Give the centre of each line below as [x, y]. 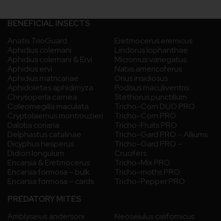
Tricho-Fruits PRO [146, 125]
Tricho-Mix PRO [142, 163]
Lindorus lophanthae [151, 50]
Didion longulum [36, 153]
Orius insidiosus [141, 78]
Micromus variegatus [150, 60]
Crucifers [130, 153]
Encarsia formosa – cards [51, 182]
